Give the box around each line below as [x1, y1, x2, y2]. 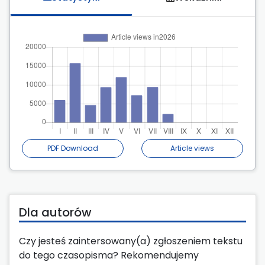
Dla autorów [19, 204, 92, 221]
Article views [170, 143, 214, 154]
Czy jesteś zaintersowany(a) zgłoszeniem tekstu [19, 234, 243, 248]
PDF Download [47, 143, 98, 154]
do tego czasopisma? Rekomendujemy [19, 248, 199, 263]
